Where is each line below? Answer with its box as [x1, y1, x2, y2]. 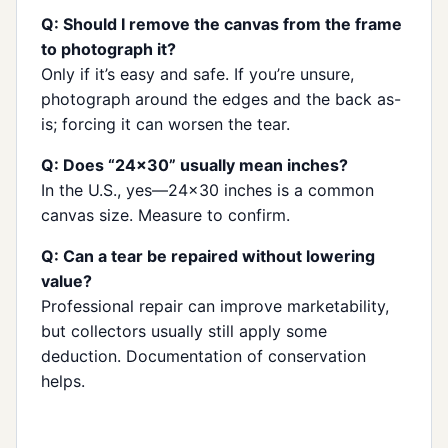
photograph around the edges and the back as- [41, 88, 401, 109]
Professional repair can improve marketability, [41, 295, 389, 316]
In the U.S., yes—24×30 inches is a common [41, 179, 374, 200]
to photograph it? [41, 38, 176, 59]
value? [41, 270, 92, 291]
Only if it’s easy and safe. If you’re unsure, [41, 63, 354, 84]
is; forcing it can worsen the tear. [41, 113, 290, 134]
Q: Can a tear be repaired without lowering [41, 245, 375, 266]
